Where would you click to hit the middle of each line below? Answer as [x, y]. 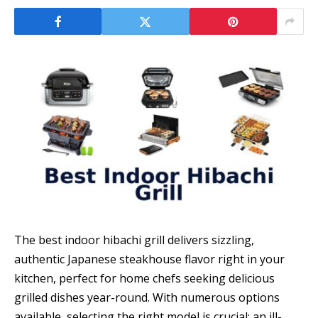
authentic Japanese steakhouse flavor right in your [149, 259]
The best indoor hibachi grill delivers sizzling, [134, 240]
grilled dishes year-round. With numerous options [147, 298]
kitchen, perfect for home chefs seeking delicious [144, 279]
